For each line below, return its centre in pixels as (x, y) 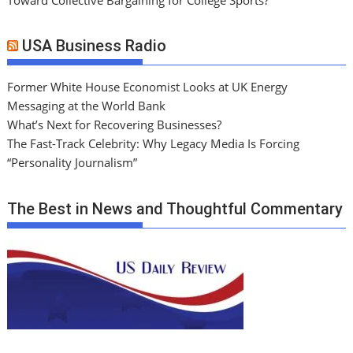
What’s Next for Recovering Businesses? (115, 125)
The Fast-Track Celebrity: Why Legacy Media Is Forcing (154, 144)
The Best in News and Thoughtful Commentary (175, 208)
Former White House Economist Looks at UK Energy (148, 87)
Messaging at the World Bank (87, 106)
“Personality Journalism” (72, 163)
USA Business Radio (95, 46)
